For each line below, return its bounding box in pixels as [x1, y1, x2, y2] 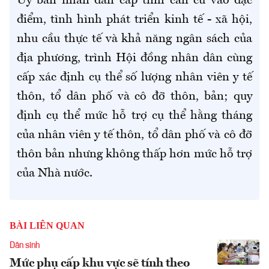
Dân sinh [10, 241, 40, 250]
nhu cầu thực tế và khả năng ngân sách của [17, 33, 252, 46]
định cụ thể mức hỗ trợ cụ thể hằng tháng [17, 110, 252, 122]
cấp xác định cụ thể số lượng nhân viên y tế [17, 71, 252, 84]
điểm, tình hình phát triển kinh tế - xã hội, [17, 14, 252, 26]
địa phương [17, 52, 77, 65]
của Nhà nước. [17, 168, 92, 180]
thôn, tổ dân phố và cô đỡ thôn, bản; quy [17, 91, 252, 103]
